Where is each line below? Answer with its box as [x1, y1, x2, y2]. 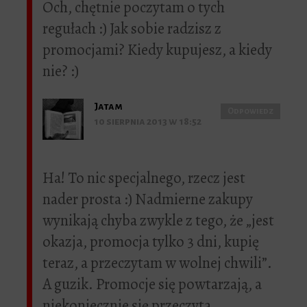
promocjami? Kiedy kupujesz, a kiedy [42, 39, 272, 61]
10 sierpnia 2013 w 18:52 [94, 116, 201, 127]
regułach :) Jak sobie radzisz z [42, 18, 221, 40]
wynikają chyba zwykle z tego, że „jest [42, 210, 274, 232]
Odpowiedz [228, 107, 273, 116]
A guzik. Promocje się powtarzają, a [42, 273, 262, 295]
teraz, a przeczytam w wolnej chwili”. [42, 252, 272, 274]
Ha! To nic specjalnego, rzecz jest [42, 167, 245, 189]
